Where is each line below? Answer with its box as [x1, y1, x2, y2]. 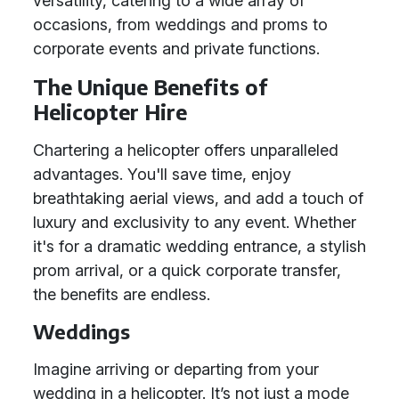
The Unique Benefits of [33, 74, 267, 100]
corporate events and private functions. [33, 39, 320, 58]
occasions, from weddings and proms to [33, 15, 328, 34]
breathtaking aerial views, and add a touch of [33, 189, 363, 208]
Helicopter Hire [33, 99, 187, 125]
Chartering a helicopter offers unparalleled [33, 141, 338, 159]
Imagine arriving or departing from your [33, 360, 319, 379]
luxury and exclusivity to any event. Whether [33, 213, 356, 232]
